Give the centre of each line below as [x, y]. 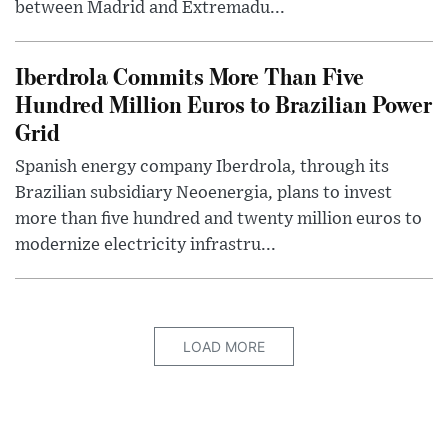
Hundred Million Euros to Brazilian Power [223, 104]
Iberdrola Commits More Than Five [189, 76]
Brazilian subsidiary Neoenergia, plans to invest [203, 193]
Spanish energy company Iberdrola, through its [202, 167]
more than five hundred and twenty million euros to [218, 219]
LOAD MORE [224, 347]
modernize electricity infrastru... [145, 245]
